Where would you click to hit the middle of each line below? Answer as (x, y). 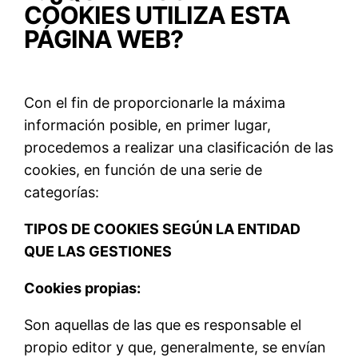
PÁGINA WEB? (104, 40)
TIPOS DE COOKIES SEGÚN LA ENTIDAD (163, 229)
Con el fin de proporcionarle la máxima (155, 102)
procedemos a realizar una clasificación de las (179, 147)
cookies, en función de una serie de (143, 169)
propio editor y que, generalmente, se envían (175, 347)
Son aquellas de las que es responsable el (163, 324)
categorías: (66, 192)
